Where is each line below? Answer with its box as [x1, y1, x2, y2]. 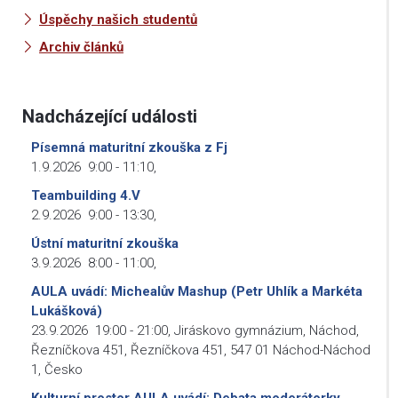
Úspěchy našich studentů [39, 11, 197, 28]
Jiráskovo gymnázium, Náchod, [174, 322, 359, 338]
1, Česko [31, 361, 83, 378]
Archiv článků [39, 38, 123, 55]
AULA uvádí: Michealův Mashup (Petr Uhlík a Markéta [31, 283, 362, 299]
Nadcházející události [22, 105, 197, 127]
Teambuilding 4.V [31, 187, 140, 203]
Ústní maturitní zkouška [31, 235, 179, 251]
